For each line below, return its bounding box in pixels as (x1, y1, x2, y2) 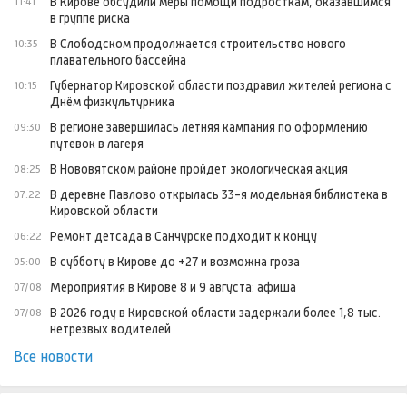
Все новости (14, 348, 93, 366)
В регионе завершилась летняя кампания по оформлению (50, 120, 368, 135)
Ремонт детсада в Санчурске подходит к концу (50, 229, 317, 244)
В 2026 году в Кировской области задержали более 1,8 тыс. (50, 305, 381, 321)
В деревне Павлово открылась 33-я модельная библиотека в (50, 187, 388, 203)
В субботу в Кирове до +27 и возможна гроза (50, 254, 300, 270)
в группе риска (50, 11, 130, 26)
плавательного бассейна (50, 53, 186, 68)
